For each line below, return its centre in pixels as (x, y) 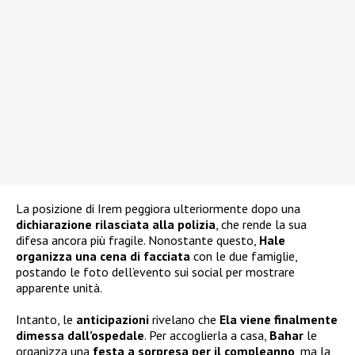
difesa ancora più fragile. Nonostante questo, (137, 240)
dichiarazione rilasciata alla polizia (116, 224)
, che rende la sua (261, 224)
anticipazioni (113, 319)
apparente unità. (59, 287)
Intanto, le (46, 319)
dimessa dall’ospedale (80, 335)
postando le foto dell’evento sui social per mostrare (155, 271)
